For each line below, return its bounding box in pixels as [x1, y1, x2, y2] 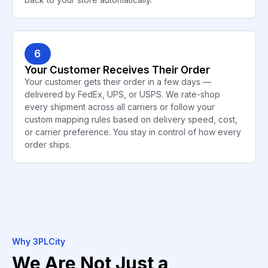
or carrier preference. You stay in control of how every [25, 126, 241, 137]
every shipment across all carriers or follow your [25, 101, 215, 112]
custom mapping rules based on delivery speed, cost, [25, 114, 237, 124]
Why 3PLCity [12, 236, 65, 246]
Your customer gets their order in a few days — [25, 76, 211, 87]
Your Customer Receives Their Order [25, 63, 210, 76]
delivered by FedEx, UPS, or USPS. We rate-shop [25, 89, 220, 99]
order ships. [25, 139, 71, 150]
